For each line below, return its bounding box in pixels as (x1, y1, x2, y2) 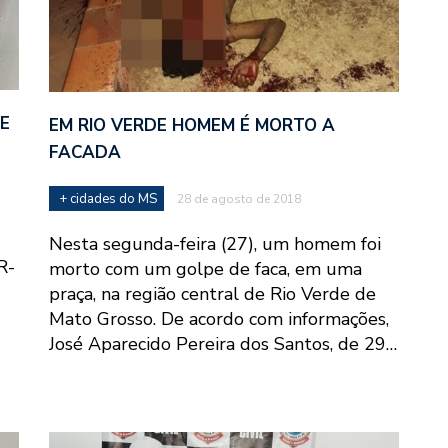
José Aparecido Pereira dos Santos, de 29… (49, 332, 397, 357)
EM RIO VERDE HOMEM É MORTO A (49, 114, 335, 138)
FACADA (49, 141, 121, 165)
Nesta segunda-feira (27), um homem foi (49, 232, 381, 257)
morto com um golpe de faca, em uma (49, 257, 362, 282)
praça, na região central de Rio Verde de (49, 282, 376, 307)
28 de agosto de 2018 (177, 191, 301, 208)
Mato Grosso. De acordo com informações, (49, 307, 389, 332)
